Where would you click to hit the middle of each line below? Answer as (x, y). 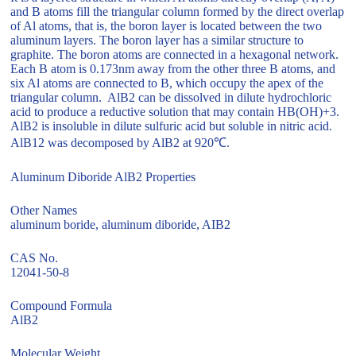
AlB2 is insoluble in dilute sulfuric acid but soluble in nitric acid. (172, 126)
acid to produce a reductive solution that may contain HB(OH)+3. (175, 112)
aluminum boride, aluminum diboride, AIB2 (121, 224)
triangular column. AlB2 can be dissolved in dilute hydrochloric (171, 97)
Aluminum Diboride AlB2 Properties (103, 177)
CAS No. (35, 258)
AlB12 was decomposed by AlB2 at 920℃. (125, 143)
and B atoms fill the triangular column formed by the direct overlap (178, 12)
